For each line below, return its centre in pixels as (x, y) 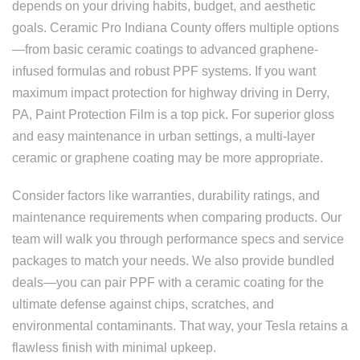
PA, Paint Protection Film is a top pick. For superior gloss (173, 115)
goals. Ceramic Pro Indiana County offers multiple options (176, 28)
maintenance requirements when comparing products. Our (177, 217)
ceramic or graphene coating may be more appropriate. (168, 158)
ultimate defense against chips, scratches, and (143, 304)
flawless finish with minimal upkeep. (114, 348)
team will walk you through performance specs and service (178, 239)
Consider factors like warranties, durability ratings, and (166, 196)
